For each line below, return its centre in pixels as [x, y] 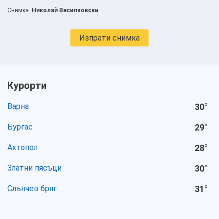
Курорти [27, 86]
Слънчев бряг [32, 188]
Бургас [20, 127]
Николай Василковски [65, 10]
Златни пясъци [34, 168]
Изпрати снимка [109, 38]
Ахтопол [22, 147]
